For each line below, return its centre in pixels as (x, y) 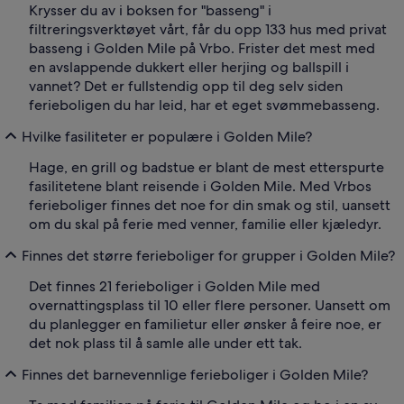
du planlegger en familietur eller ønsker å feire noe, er (205, 325)
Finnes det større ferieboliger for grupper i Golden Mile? (208, 255)
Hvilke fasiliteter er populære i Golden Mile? (167, 136)
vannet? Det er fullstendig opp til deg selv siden (186, 87)
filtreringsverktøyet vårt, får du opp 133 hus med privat (208, 30)
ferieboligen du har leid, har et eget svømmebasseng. (204, 106)
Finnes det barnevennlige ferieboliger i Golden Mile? (195, 374)
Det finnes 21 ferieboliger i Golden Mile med (174, 287)
